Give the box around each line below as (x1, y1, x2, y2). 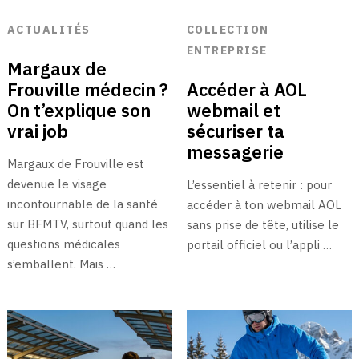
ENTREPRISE (186, 42, 268, 58)
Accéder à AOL (186, 77, 307, 101)
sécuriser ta (186, 119, 284, 143)
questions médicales (6, 236, 120, 252)
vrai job (6, 119, 68, 143)
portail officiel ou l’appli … (186, 236, 332, 252)
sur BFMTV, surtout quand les (6, 216, 168, 232)
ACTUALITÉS (6, 22, 91, 37)
